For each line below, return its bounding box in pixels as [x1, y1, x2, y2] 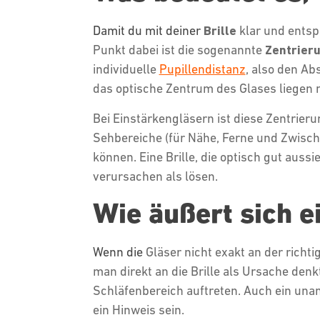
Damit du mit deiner [92, 23, 204, 38]
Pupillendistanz [159, 61, 246, 76]
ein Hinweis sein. [92, 302, 187, 317]
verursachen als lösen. [92, 169, 221, 184]
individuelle [92, 61, 159, 76]
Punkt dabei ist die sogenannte [92, 42, 265, 57]
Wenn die [92, 244, 146, 259]
